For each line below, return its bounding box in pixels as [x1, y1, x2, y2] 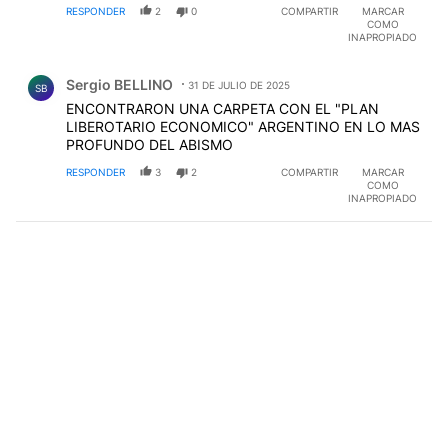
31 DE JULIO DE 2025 [188, 78, 290, 91]
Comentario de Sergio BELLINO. [16, 59, 257, 79]
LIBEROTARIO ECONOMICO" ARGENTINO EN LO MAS [66, 117, 420, 135]
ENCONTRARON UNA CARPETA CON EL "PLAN [66, 99, 379, 117]
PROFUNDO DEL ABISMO [66, 135, 233, 153]
